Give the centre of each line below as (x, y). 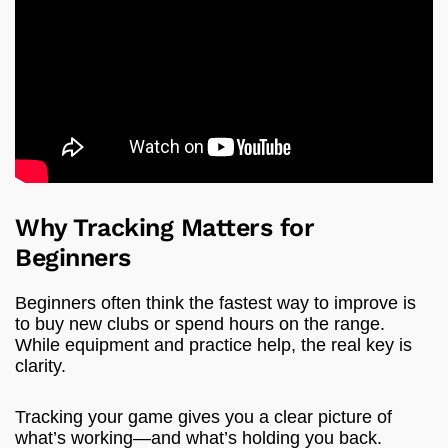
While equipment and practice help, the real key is (213, 345)
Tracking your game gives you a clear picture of (203, 417)
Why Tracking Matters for (164, 228)
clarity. (40, 366)
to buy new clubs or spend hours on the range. (200, 324)
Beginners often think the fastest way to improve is (215, 303)
